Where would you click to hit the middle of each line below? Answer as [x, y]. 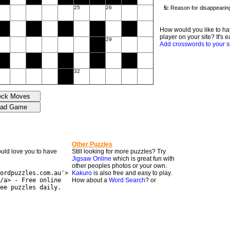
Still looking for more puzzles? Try [119, 151]
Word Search [127, 180]
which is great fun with [143, 159]
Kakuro [82, 173]
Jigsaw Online [92, 159]
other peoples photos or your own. [119, 166]
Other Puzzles [92, 144]
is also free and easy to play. [132, 173]
